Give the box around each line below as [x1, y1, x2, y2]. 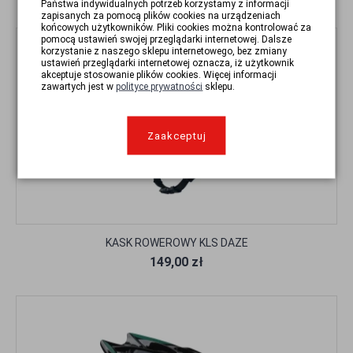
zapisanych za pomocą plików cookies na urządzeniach [41, 9, 281, 21]
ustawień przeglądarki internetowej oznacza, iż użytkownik [41, 57, 295, 69]
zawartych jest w [41, 80, 117, 92]
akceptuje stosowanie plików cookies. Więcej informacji [41, 69, 277, 80]
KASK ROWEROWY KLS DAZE [105, 236, 248, 250]
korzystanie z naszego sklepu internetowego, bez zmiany [41, 45, 288, 57]
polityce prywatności [116, 80, 203, 92]
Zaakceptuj [147, 129, 206, 142]
